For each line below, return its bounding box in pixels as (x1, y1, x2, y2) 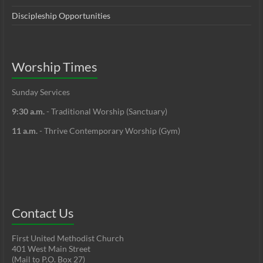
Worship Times (11, 59, 97, 75)
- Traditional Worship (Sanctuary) (44, 106, 167, 117)
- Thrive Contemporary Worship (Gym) (39, 126, 180, 136)
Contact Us (11, 205, 74, 221)
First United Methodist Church (11, 233, 124, 244)
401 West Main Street (11, 244, 90, 254)
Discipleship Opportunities (11, 11, 110, 21)
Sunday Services (11, 87, 70, 97)
